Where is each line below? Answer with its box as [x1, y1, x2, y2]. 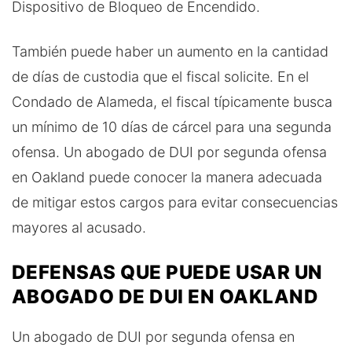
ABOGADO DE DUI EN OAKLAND [12, 284, 319, 308]
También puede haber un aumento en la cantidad [12, 42, 328, 60]
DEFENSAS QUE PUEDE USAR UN [12, 260, 323, 284]
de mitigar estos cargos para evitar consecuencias [12, 193, 338, 211]
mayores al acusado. [12, 218, 146, 236]
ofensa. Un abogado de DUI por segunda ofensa [12, 143, 327, 160]
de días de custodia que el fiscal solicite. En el [12, 68, 309, 85]
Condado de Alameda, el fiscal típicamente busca [12, 93, 332, 110]
